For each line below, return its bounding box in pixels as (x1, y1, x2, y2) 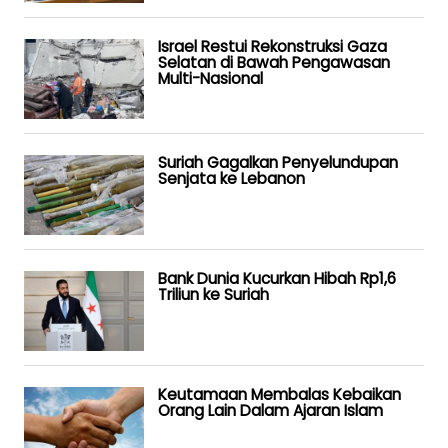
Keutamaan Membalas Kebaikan (158, 383, 401, 405)
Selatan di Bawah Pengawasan (158, 51, 390, 73)
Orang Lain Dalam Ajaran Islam (158, 399, 383, 421)
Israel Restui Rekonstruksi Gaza (158, 35, 387, 57)
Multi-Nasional (158, 67, 263, 89)
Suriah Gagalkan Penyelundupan (158, 151, 398, 173)
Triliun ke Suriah (158, 283, 269, 305)
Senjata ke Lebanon (158, 167, 305, 189)
